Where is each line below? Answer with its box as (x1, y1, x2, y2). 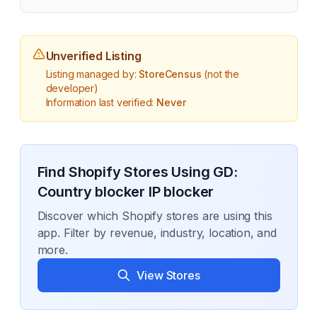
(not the (201, 68, 240, 80)
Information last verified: (45, 96, 157, 108)
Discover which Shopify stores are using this (37, 209, 272, 223)
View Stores (137, 268, 200, 282)
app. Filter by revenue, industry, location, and (37, 226, 277, 240)
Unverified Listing (45, 49, 142, 63)
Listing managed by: (45, 68, 139, 80)
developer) (45, 82, 98, 94)
